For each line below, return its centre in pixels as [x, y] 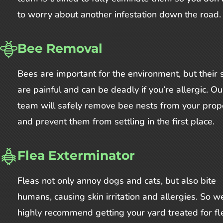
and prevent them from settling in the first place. [116, 122]
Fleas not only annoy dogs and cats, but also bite [117, 181]
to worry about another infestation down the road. [119, 15]
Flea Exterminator [76, 156]
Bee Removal [60, 49]
